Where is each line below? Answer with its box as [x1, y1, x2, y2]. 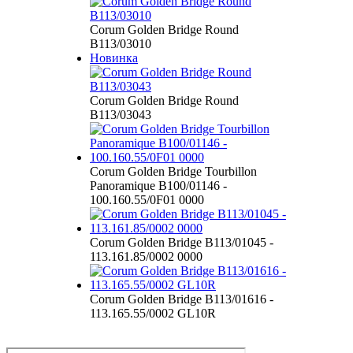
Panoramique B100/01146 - [90, 178, 227, 192]
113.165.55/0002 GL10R [90, 306, 216, 320]
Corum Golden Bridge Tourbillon [90, 164, 257, 178]
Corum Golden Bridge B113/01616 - [90, 292, 273, 306]
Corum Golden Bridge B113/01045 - [90, 235, 273, 249]
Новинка [90, 50, 138, 65]
